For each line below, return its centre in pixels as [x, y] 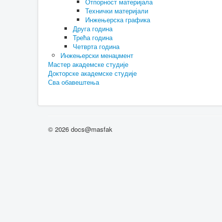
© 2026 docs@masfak [80, 129]
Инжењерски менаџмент [97, 55]
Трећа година [93, 37]
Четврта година [96, 46]
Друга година [93, 28]
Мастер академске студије [88, 64]
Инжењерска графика [118, 20]
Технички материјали [117, 11]
